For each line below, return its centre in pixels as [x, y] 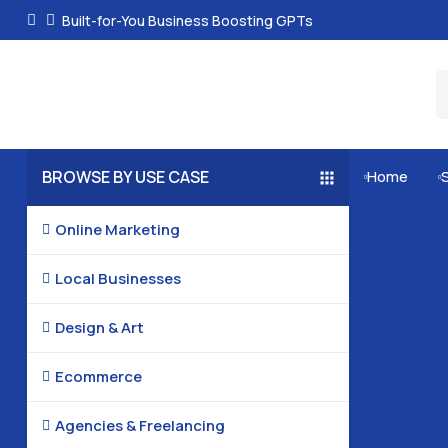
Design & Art [99, 327]
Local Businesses [117, 278]
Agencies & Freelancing [139, 425]
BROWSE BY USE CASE [125, 177]
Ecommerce [98, 376]
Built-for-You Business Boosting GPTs [187, 20]
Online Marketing [117, 229]
